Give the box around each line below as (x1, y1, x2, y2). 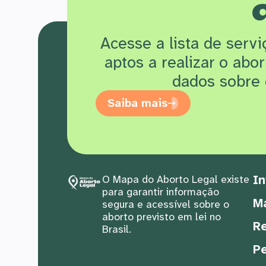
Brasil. (102, 223, 131, 236)
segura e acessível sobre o (102, 198, 229, 211)
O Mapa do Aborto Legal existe (102, 173, 249, 186)
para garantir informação (102, 185, 219, 199)
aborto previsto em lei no (102, 210, 221, 224)
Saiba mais (107, 96, 167, 110)
